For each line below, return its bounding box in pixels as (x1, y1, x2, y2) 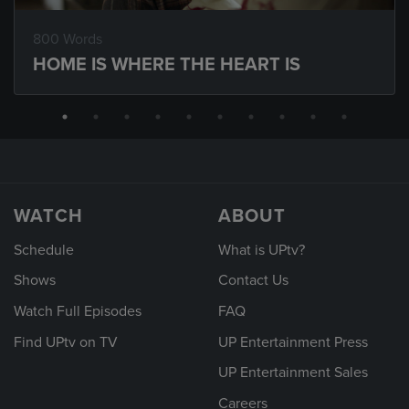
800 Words (33, 30, 102, 48)
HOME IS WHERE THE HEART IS (33, 54, 300, 76)
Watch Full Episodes (14, 301, 142, 320)
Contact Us (218, 271, 288, 290)
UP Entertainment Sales (218, 363, 368, 383)
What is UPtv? (218, 240, 305, 259)
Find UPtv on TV (14, 332, 118, 351)
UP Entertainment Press (218, 332, 368, 351)
